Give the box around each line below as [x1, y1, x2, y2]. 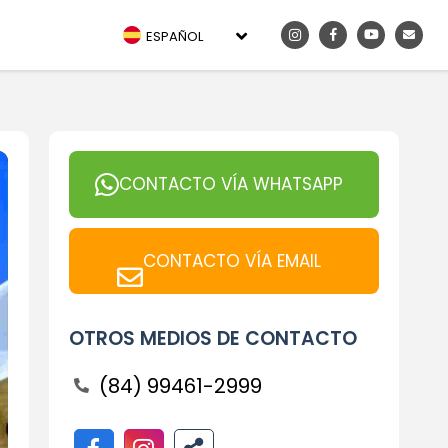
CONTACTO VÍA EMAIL [142, 248, 321, 273]
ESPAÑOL [146, 26, 203, 46]
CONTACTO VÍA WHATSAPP [118, 172, 343, 196]
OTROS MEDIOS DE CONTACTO [68, 325, 357, 352]
